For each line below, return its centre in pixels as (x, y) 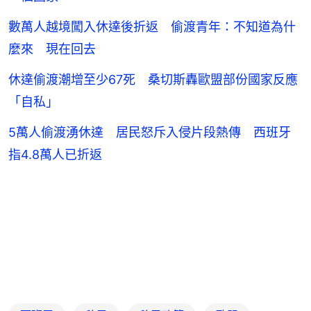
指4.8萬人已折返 (55, 155)
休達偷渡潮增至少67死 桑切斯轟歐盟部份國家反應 (153, 80)
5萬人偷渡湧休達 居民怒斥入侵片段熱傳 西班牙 (150, 133)
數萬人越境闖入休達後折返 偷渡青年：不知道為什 (152, 27)
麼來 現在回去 (52, 49)
